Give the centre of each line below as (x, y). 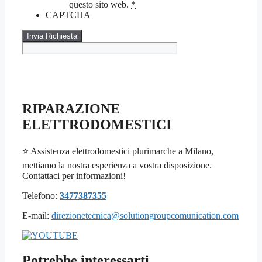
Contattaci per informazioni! (74, 175)
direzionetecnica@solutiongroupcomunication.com (145, 215)
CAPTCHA (68, 15)
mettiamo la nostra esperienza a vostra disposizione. (117, 165)
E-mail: (37, 215)
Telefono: (41, 195)
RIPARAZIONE (71, 108)
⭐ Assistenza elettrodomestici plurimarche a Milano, (118, 151)
